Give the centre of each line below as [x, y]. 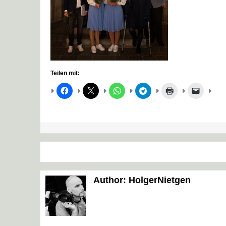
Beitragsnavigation [111, 153]
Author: [111, 180]
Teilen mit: [65, 73]
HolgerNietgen [159, 180]
